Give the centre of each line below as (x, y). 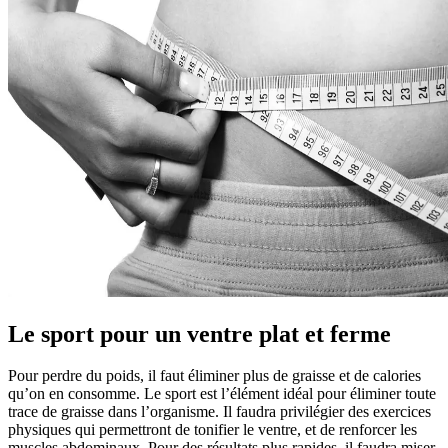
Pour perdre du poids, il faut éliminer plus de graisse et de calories (214, 376)
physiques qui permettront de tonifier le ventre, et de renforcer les (212, 430)
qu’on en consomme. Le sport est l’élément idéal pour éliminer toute (222, 394)
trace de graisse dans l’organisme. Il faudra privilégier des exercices (219, 412)
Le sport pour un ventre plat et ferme (199, 333)
